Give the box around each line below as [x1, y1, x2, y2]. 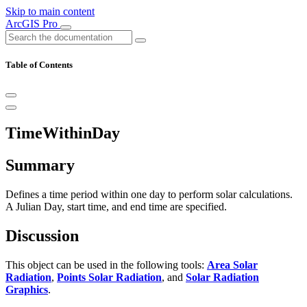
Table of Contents [5, 60, 73, 71]
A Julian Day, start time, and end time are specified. [5, 201, 227, 213]
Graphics [5, 283, 48, 295]
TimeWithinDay [5, 124, 120, 143]
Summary [5, 156, 75, 175]
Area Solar [207, 258, 258, 271]
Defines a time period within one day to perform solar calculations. [5, 188, 293, 201]
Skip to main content [5, 5, 95, 17]
